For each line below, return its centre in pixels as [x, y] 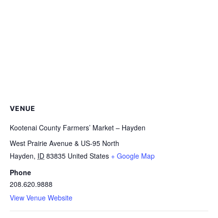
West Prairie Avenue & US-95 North [64, 143]
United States [88, 156]
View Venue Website [41, 198]
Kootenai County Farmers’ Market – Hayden [78, 128]
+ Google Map [133, 156]
